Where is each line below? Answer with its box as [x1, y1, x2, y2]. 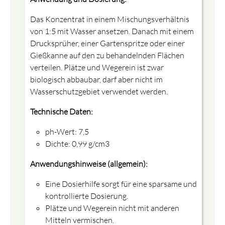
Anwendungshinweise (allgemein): [30, 158, 148, 169]
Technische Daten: [30, 106, 93, 117]
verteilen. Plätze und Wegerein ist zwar [30, 62, 164, 72]
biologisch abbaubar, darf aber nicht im [30, 74, 163, 84]
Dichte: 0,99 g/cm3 [45, 138, 109, 149]
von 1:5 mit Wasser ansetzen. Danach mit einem [30, 26, 194, 36]
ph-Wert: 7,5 [45, 126, 89, 137]
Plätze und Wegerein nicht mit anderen [45, 202, 179, 213]
